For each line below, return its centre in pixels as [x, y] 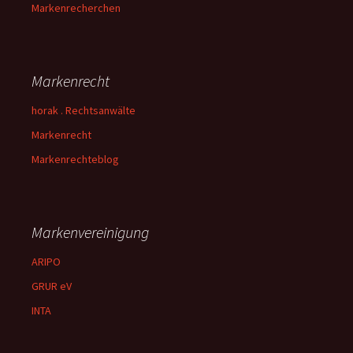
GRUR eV [52, 286]
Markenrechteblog [75, 159]
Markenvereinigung [90, 232]
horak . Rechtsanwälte [84, 110]
